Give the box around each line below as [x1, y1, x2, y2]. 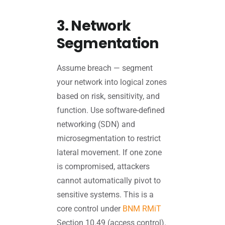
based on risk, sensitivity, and [56, 91, 160, 101]
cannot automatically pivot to [56, 175, 161, 185]
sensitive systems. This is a [56, 189, 154, 199]
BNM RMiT [122, 203, 161, 213]
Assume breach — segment [56, 63, 153, 73]
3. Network [56, 16, 131, 36]
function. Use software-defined [56, 105, 165, 115]
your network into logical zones [56, 77, 167, 87]
